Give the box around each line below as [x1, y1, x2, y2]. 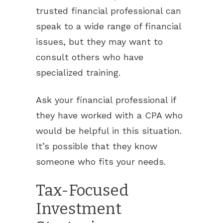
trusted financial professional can [36, 5, 181, 16]
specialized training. [36, 67, 120, 78]
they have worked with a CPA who [36, 110, 183, 120]
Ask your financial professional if [36, 95, 176, 105]
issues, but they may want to [36, 36, 163, 47]
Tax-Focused [36, 181, 128, 200]
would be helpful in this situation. [36, 125, 182, 136]
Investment [36, 200, 121, 218]
